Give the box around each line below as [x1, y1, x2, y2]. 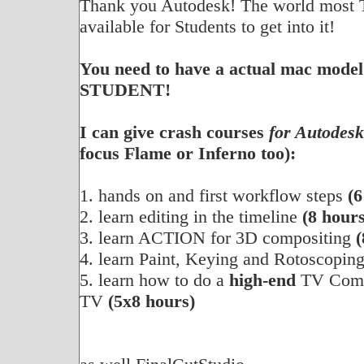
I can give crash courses [79, 122, 264, 143]
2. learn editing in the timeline [79, 206, 302, 227]
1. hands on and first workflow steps [79, 185, 348, 206]
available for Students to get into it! [79, 16, 335, 37]
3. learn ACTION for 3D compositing [79, 227, 356, 249]
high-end [228, 270, 296, 291]
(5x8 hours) [107, 291, 195, 312]
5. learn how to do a [79, 270, 229, 291]
